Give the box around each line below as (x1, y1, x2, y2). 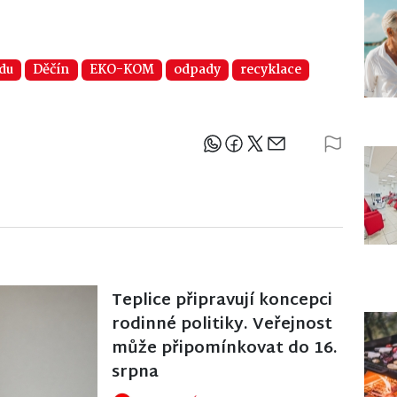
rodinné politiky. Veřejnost (112, 309, 332, 339)
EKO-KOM (89, 58, 154, 81)
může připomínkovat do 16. (112, 333, 338, 363)
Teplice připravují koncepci (112, 285, 332, 315)
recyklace (240, 58, 302, 81)
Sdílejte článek (284, 137, 374, 160)
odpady (173, 58, 221, 81)
